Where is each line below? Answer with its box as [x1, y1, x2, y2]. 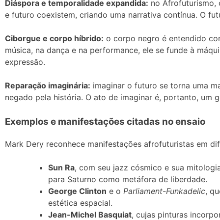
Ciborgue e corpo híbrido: [5, 33, 104, 43]
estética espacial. [48, 197, 112, 208]
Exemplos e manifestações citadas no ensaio [5, 115, 205, 127]
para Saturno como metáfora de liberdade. [48, 174, 207, 184]
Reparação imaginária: [5, 80, 90, 90]
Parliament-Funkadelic [123, 186, 205, 196]
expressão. [5, 56, 45, 67]
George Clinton [48, 186, 107, 196]
